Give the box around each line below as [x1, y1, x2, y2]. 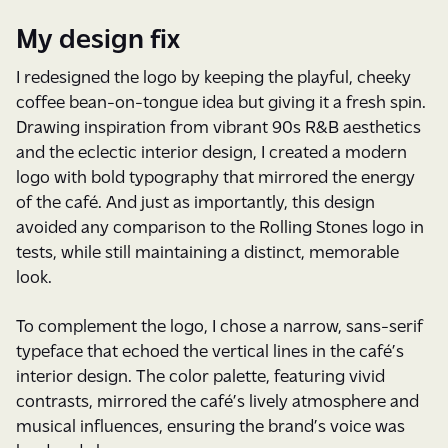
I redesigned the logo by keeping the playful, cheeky [16, 65, 411, 86]
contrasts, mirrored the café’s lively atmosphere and [16, 389, 419, 410]
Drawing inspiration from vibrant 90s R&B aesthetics [16, 115, 421, 136]
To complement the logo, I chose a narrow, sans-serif [16, 314, 423, 335]
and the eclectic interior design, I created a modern [16, 140, 407, 161]
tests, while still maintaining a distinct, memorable [16, 240, 399, 261]
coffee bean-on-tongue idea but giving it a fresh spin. [16, 90, 426, 111]
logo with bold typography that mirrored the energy [16, 165, 415, 186]
